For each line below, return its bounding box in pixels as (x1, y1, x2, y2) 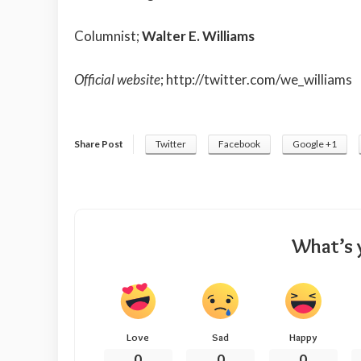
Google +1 (293, 138, 337, 151)
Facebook (218, 138, 260, 151)
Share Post (74, 138, 123, 151)
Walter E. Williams (142, 27, 255, 45)
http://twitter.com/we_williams (166, 70, 352, 88)
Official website (74, 70, 160, 88)
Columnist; (74, 27, 142, 45)
